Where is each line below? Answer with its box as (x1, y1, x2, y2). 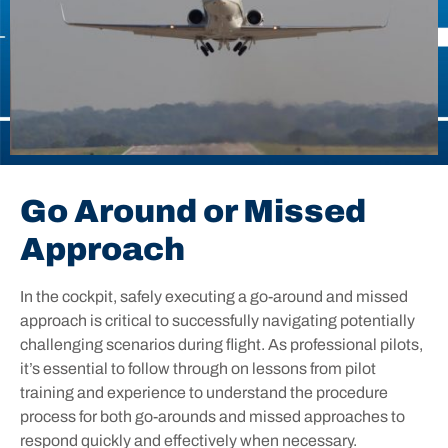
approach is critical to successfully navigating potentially (20, 311, 415, 329)
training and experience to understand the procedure (20, 383, 388, 401)
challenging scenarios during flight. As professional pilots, (20, 335, 423, 353)
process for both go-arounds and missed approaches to (20, 407, 405, 425)
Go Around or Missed (20, 193, 366, 229)
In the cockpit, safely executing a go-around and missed (20, 287, 408, 305)
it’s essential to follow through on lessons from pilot (20, 359, 376, 377)
